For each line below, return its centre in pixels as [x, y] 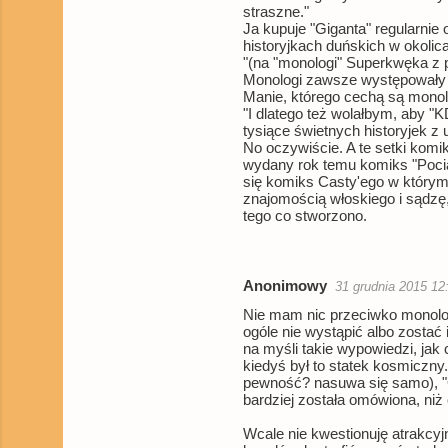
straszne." [276, 12]
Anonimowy [285, 286]
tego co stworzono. [305, 216]
